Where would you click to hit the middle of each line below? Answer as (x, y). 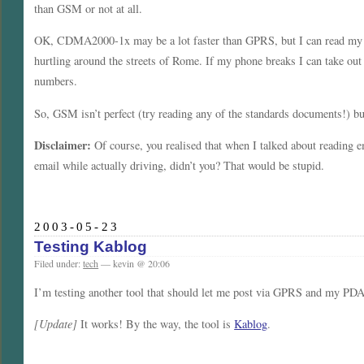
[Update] (56, 324)
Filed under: (59, 264)
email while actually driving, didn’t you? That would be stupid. (180, 165)
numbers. (56, 81)
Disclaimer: (63, 145)
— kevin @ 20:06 (134, 264)
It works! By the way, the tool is (156, 324)
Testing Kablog (91, 247)
